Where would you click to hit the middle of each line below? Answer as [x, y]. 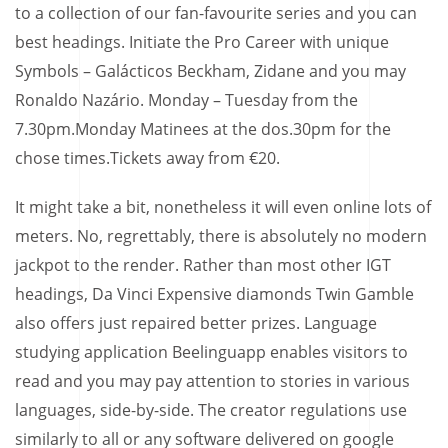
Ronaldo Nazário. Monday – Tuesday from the [186, 99]
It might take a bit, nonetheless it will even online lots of [223, 206]
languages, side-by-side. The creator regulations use [211, 409]
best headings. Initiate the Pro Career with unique [202, 41]
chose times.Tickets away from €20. [147, 157]
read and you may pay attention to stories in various [212, 380]
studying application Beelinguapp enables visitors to [211, 351]
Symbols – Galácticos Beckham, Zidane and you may [210, 70]
